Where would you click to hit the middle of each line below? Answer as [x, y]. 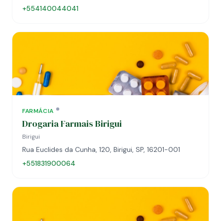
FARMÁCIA [38, 111]
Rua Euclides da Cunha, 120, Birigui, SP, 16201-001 [101, 149]
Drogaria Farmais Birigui [72, 124]
